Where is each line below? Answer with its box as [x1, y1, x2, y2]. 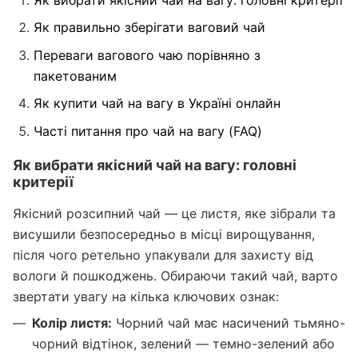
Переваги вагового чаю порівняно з [34, 46, 261, 63]
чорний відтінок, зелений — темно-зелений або [32, 335, 335, 352]
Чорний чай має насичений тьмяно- [112, 314, 345, 331]
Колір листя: [32, 314, 112, 331]
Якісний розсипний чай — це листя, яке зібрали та [13, 205, 336, 221]
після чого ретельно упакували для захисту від [13, 246, 313, 263]
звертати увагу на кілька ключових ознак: [13, 288, 279, 304]
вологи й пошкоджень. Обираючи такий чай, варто [13, 267, 338, 284]
